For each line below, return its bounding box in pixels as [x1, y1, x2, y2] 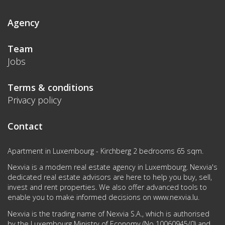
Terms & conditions [8, 81, 93, 93]
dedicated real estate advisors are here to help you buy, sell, [8, 172, 212, 182]
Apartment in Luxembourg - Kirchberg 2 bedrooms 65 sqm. [8, 146, 203, 156]
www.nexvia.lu [153, 192, 198, 202]
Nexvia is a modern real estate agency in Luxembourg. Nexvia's [8, 162, 217, 172]
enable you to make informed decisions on [8, 192, 153, 202]
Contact [8, 120, 43, 132]
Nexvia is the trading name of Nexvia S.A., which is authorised [8, 208, 209, 218]
